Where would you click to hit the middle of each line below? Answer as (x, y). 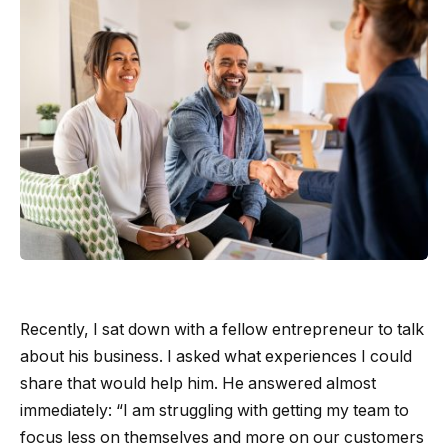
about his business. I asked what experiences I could (216, 357)
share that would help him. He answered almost (198, 384)
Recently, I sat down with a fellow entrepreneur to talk (222, 330)
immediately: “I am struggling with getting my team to (214, 411)
